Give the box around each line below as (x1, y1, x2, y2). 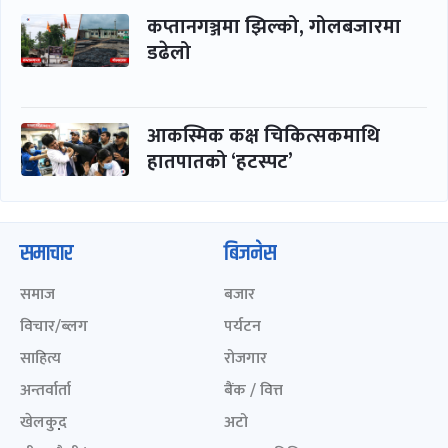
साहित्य (20, 344, 61, 372)
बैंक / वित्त (224, 376, 283, 404)
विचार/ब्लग (20, 312, 88, 340)
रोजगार (224, 344, 267, 372)
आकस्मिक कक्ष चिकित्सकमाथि (147, 118, 380, 153)
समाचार (20, 236, 73, 271)
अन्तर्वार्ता (20, 376, 71, 404)
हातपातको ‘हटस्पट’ (147, 144, 293, 179)
